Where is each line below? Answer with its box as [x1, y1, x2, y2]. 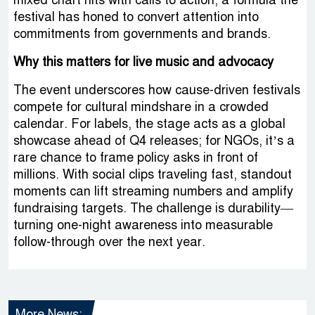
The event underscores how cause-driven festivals [13, 82, 300, 98]
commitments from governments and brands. [13, 26, 271, 42]
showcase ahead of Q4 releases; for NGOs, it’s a [13, 133, 295, 149]
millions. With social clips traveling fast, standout [13, 167, 292, 183]
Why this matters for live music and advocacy [13, 54, 274, 70]
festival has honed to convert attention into [13, 9, 259, 25]
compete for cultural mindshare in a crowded [13, 99, 269, 115]
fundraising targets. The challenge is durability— [13, 200, 293, 217]
